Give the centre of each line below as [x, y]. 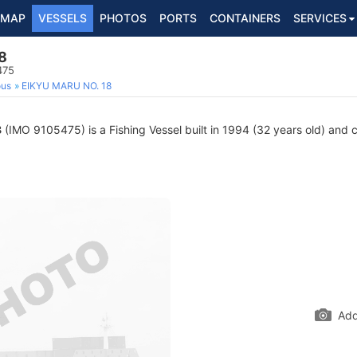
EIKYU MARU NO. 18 [67, 86]
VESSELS [63, 18]
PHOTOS [123, 18]
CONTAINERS [245, 18]
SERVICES [320, 18]
